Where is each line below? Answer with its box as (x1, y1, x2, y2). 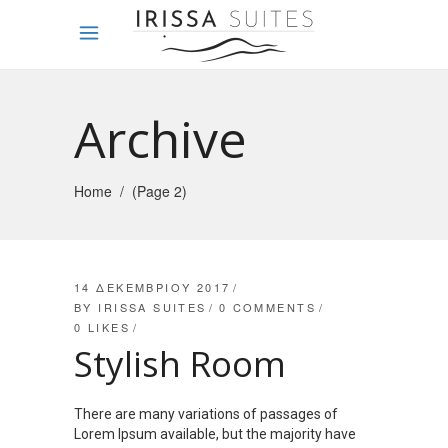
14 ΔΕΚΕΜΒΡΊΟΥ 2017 (74, 279, 231, 295)
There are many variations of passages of (74, 406, 338, 422)
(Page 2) (132, 181, 187, 202)
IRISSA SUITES (98, 299, 207, 315)
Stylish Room (74, 340, 286, 387)
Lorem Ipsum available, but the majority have (74, 426, 356, 442)
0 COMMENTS (218, 299, 316, 315)
